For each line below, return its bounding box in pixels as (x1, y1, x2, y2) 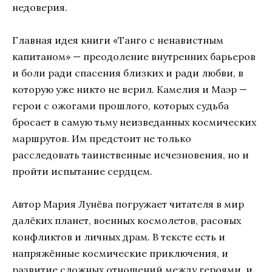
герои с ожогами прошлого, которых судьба (12, 99, 229, 112)
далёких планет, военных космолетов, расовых (12, 214, 241, 227)
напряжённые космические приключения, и (12, 247, 228, 260)
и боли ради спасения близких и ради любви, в (12, 66, 243, 79)
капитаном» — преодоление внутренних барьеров (12, 50, 256, 63)
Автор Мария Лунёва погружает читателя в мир (12, 198, 244, 211)
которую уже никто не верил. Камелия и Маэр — (12, 83, 247, 95)
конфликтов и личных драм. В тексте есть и (12, 231, 225, 243)
